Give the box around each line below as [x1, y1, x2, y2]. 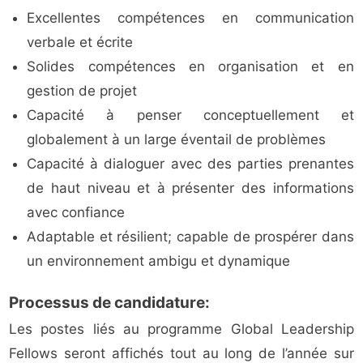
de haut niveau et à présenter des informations [27, 180, 354, 197]
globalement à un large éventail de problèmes [27, 131, 327, 148]
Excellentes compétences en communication [27, 10, 354, 27]
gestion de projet [27, 83, 138, 100]
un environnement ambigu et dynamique [27, 253, 291, 270]
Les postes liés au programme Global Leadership [9, 321, 354, 338]
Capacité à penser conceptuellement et [27, 107, 354, 124]
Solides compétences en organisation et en [27, 58, 354, 75]
